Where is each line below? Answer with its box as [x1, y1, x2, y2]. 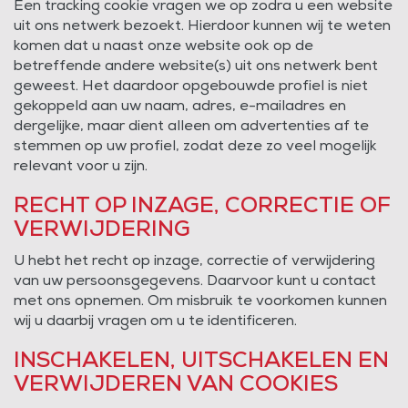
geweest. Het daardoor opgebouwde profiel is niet [14, 79, 368, 94]
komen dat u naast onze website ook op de [14, 39, 313, 54]
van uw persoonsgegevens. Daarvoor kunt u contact [14, 274, 376, 289]
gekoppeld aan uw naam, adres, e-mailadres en [14, 99, 346, 114]
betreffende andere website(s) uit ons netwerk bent [14, 59, 378, 74]
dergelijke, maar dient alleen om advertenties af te [14, 119, 369, 134]
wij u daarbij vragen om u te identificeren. [14, 314, 297, 329]
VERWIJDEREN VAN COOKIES [14, 374, 338, 396]
